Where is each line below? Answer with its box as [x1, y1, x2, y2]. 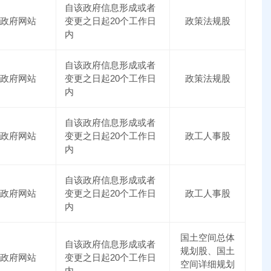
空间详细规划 [180, 259, 235, 270]
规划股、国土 [180, 246, 235, 256]
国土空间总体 [180, 232, 235, 243]
